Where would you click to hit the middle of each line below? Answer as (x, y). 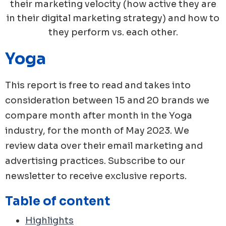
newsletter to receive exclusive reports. (96, 176)
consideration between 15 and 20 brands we (107, 100)
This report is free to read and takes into (98, 85)
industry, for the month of (65, 130)
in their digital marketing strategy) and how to (113, 18)
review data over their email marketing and (104, 146)
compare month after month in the (87, 115)
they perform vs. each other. (113, 32)
